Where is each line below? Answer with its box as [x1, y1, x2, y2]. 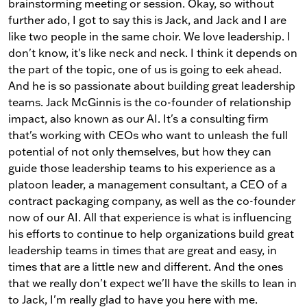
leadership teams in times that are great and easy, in [8, 243, 277, 257]
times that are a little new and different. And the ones [8, 259, 283, 273]
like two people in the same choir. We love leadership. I [8, 29, 291, 43]
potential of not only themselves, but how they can [8, 144, 271, 158]
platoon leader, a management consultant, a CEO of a [8, 177, 287, 191]
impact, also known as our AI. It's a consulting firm [8, 111, 269, 125]
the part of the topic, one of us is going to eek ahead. [8, 62, 282, 76]
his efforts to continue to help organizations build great [8, 226, 294, 241]
